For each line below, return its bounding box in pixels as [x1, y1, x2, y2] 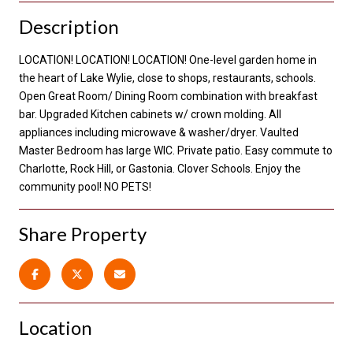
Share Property [19, 221, 147, 245]
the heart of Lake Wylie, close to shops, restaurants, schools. [19, 71, 316, 84]
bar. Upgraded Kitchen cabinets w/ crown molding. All [19, 107, 281, 121]
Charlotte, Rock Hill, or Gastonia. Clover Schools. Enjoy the [19, 162, 301, 175]
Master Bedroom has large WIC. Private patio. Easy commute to [19, 143, 333, 157]
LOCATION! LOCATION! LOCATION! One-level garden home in [19, 53, 317, 66]
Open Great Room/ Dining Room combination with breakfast [19, 89, 318, 102]
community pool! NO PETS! [19, 180, 151, 193]
